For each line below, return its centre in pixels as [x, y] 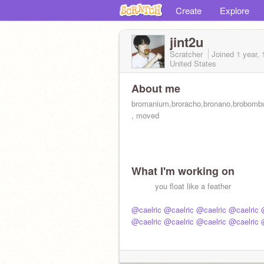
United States [193, 63]
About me [156, 88]
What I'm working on [183, 171]
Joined [224, 54]
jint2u [187, 42]
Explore [235, 10]
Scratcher [187, 54]
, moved [145, 115]
